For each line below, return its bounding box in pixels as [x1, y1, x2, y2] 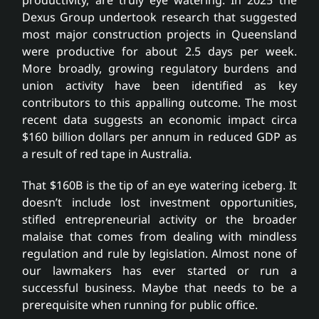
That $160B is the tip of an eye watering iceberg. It [22, 177, 297, 193]
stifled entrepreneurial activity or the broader [22, 211, 297, 227]
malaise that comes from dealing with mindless [22, 228, 297, 244]
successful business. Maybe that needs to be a [22, 279, 297, 296]
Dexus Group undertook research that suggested [22, 9, 297, 25]
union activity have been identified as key [22, 77, 297, 93]
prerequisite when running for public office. [22, 296, 258, 313]
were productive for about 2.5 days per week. [22, 43, 297, 59]
